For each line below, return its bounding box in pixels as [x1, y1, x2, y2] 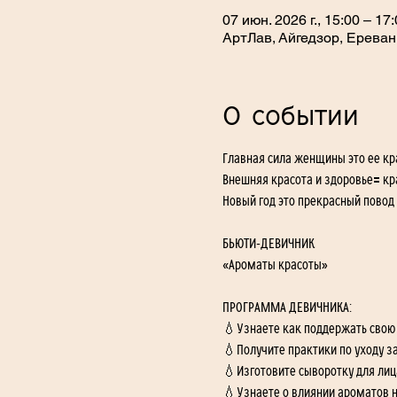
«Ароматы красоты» [222, 257, 328, 272]
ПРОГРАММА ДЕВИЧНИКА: [222, 300, 352, 315]
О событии [222, 103, 359, 130]
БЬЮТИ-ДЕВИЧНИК [222, 236, 317, 251]
